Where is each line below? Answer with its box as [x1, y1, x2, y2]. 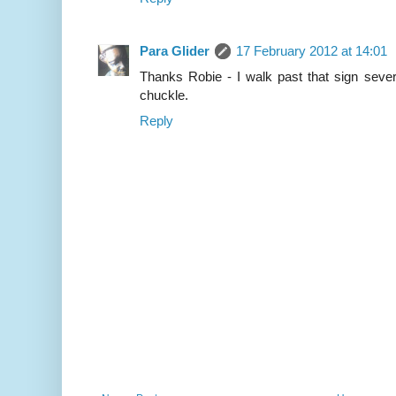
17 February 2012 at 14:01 [236, 43, 387, 59]
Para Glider [140, 43, 209, 59]
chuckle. [140, 88, 188, 103]
